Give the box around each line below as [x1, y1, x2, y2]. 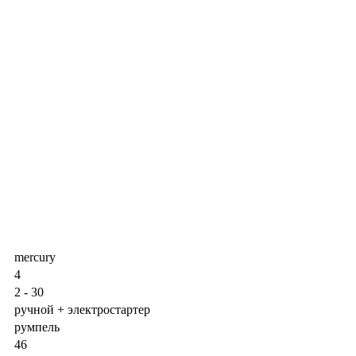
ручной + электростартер [14, 302, 150, 316]
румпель [14, 319, 60, 334]
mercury [14, 250, 56, 264]
